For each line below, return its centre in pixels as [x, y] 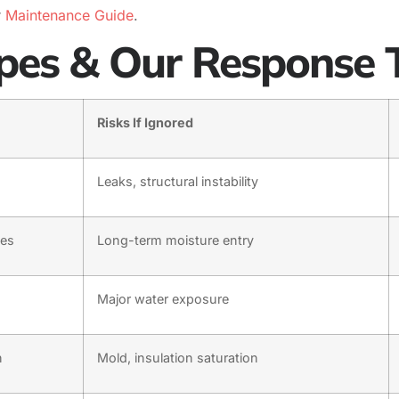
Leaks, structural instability [178, 182]
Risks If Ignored [145, 123]
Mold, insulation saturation [178, 358]
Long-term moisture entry [175, 240]
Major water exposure [163, 299]
